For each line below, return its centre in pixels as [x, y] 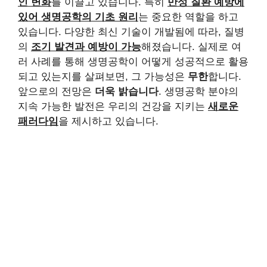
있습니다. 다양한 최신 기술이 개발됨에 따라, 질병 [131, 32]
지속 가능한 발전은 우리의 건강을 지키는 [113, 106]
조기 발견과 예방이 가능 [86, 46]
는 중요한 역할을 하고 [188, 17]
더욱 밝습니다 [127, 91]
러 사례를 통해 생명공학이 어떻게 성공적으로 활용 [133, 61]
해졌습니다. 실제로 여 [191, 46]
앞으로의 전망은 [56, 91]
